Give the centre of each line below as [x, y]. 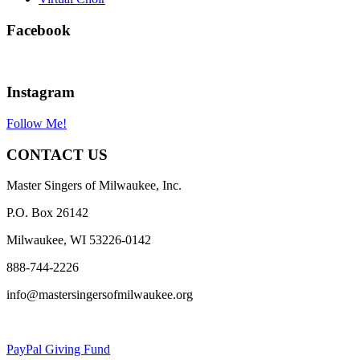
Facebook [39, 30]
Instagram [41, 92]
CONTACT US [57, 154]
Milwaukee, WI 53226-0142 [79, 240]
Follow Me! [37, 123]
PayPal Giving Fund [58, 350]
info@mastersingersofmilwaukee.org [100, 295]
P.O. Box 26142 [47, 213]
